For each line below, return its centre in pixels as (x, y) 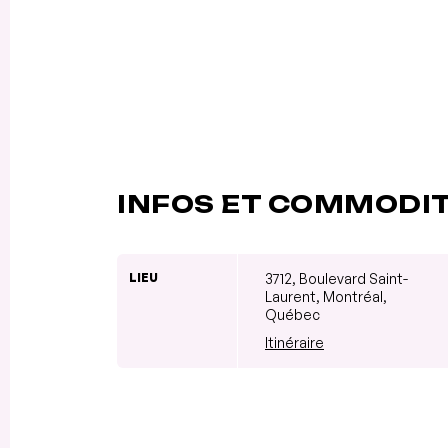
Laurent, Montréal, (326, 296)
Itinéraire (294, 342)
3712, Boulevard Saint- (336, 278)
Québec (292, 314)
